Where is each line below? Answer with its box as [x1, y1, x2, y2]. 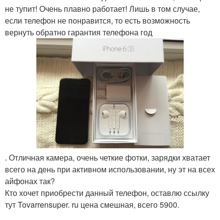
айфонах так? [5, 175, 55, 187]
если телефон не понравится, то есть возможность [5, 15, 190, 26]
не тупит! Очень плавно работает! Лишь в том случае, [5, 3, 200, 14]
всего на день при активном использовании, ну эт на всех [5, 164, 215, 175]
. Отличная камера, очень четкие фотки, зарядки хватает [5, 152, 210, 164]
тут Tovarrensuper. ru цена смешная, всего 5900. [5, 199, 179, 211]
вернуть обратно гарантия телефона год [5, 27, 152, 38]
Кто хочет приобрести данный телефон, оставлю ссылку [5, 187, 209, 199]
